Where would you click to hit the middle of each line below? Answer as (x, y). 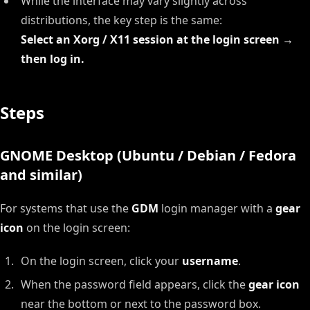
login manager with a (217, 208)
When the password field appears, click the (135, 284)
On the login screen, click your (101, 261)
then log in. (53, 59)
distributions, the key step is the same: (121, 20)
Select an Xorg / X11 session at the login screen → (157, 39)
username (210, 261)
